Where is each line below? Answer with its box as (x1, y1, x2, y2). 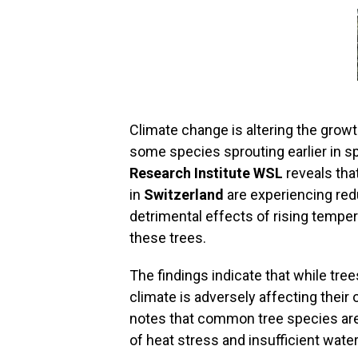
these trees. (129, 229, 206, 246)
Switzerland (144, 186, 224, 203)
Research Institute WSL (129, 165, 283, 181)
